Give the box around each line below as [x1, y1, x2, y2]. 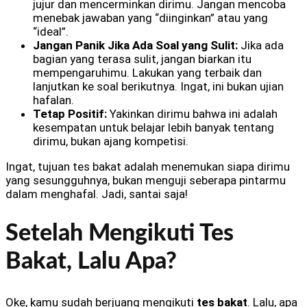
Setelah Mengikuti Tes [5, 222, 234, 245]
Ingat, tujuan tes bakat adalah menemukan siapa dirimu [5, 159, 290, 173]
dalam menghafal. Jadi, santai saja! [5, 186, 188, 201]
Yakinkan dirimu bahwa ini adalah [107, 106, 278, 121]
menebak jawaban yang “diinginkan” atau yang [33, 10, 268, 25]
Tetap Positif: [33, 106, 107, 121]
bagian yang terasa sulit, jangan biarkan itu [33, 51, 251, 66]
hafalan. [33, 93, 74, 107]
